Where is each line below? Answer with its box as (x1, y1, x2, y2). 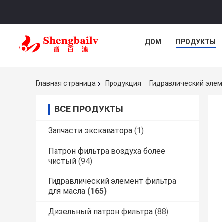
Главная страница (36, 79, 96, 88)
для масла (48, 186, 85, 196)
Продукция (105, 79, 141, 88)
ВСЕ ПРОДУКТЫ (55, 104, 123, 114)
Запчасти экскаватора (48, 126, 132, 136)
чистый (48, 156, 76, 166)
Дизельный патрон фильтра (48, 207, 153, 217)
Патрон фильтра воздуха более (48, 146, 165, 156)
